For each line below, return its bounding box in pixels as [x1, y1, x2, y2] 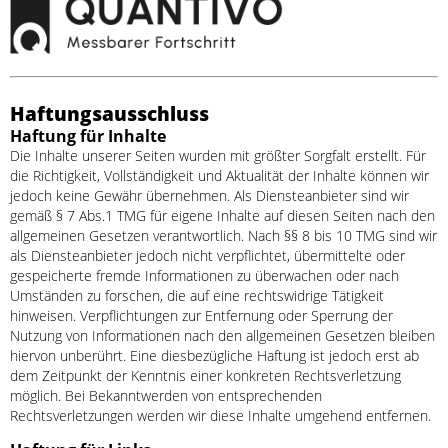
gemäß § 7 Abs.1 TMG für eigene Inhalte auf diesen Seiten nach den [10, 205, 435, 225]
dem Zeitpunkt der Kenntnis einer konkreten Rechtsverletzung [10, 365, 401, 385]
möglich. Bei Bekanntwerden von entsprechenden [10, 385, 322, 405]
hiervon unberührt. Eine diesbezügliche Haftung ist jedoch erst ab [10, 345, 419, 365]
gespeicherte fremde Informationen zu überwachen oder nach [10, 265, 399, 285]
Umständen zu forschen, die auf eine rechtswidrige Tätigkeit [10, 285, 384, 305]
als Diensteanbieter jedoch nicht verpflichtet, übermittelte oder [10, 245, 405, 265]
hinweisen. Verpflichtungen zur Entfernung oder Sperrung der [10, 305, 393, 325]
